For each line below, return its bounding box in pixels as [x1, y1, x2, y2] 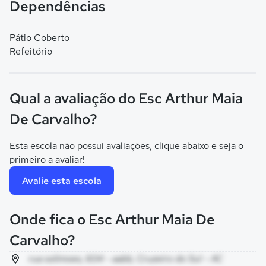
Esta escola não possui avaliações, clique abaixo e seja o [9, 140, 243, 152]
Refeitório [9, 45, 52, 58]
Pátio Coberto [9, 31, 69, 44]
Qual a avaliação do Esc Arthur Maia [9, 89, 243, 107]
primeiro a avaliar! [9, 153, 85, 166]
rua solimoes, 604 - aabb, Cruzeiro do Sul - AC [28, 252, 223, 265]
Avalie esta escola [22, 174, 102, 187]
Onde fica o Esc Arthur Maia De [9, 210, 215, 229]
